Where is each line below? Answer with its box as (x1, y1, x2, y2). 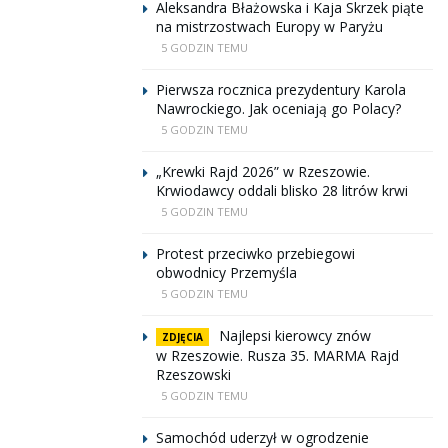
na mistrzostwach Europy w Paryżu (156, 17, 383, 36)
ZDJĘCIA (162, 330, 203, 344)
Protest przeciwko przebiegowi (156, 244, 355, 263)
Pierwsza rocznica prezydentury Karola (156, 80, 406, 99)
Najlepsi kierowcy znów (219, 326, 371, 345)
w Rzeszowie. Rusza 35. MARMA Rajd (156, 346, 399, 365)
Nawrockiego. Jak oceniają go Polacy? (156, 99, 401, 118)
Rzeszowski (156, 365, 231, 384)
